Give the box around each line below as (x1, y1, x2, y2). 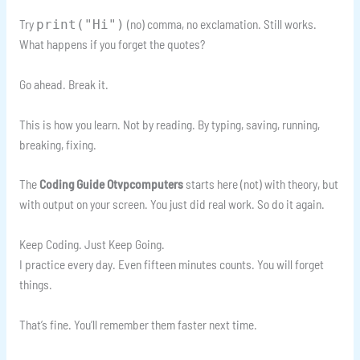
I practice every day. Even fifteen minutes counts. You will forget (18, 256, 324, 272)
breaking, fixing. (18, 136, 96, 152)
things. (18, 276, 52, 292)
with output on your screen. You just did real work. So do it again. (18, 196, 325, 212)
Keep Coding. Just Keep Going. (18, 236, 165, 252)
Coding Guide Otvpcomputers (39, 176, 183, 192)
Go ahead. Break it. (18, 76, 108, 92)
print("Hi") (35, 18, 125, 33)
